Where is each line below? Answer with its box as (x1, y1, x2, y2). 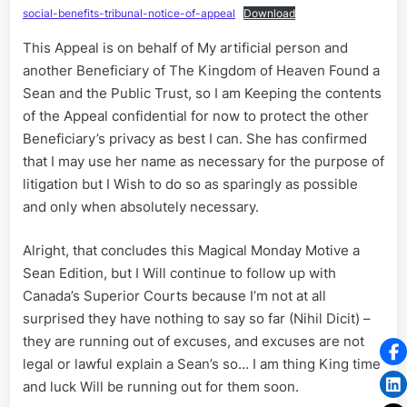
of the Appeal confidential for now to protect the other (23, 107, 369, 125)
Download (243, 6, 295, 21)
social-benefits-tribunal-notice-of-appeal (23, 6, 235, 21)
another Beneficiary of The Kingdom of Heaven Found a (23, 62, 380, 80)
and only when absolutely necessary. (23, 198, 259, 216)
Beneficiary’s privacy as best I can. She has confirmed (23, 130, 367, 148)
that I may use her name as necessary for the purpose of (23, 153, 384, 171)
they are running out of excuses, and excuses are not (23, 332, 364, 350)
